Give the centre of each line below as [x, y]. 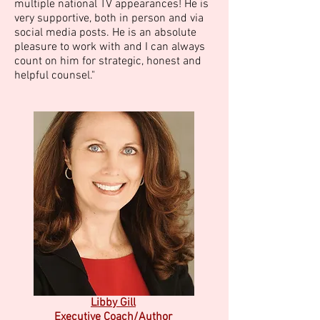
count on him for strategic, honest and [108, 61]
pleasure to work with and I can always [110, 47]
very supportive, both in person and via [109, 19]
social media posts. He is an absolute [105, 33]
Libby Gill [113, 303]
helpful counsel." [55, 76]
